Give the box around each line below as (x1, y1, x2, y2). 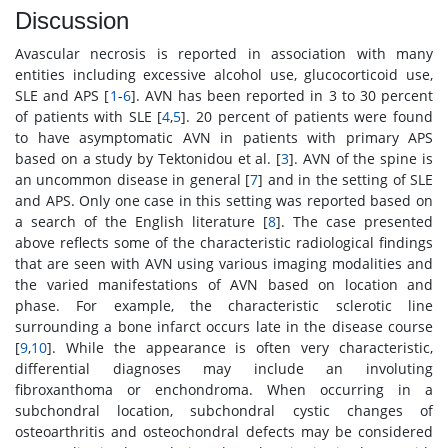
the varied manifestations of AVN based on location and (15, 275, 433, 295)
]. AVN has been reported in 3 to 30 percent (130, 86, 433, 106)
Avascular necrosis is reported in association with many (15, 44, 433, 64)
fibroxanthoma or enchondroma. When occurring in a (15, 380, 433, 400)
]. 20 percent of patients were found (181, 107, 434, 127)
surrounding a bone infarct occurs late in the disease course (15, 317, 433, 337)
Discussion (15, 7, 129, 35)
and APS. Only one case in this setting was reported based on (15, 191, 433, 211)
